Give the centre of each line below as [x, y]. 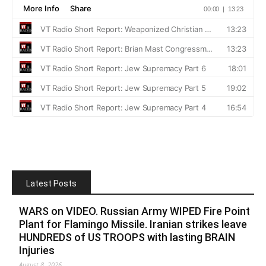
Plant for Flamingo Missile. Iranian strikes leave [133, 224]
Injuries [37, 250]
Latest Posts [51, 183]
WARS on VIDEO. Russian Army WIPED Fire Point [134, 211]
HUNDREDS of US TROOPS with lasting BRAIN [127, 237]
